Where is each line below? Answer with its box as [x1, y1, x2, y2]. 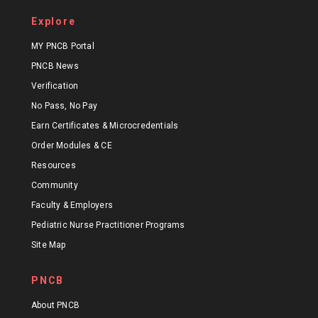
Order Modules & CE [31, 141, 112, 151]
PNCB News [31, 61, 79, 72]
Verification [31, 81, 79, 92]
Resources [31, 160, 76, 171]
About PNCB [31, 300, 80, 311]
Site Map [31, 240, 66, 251]
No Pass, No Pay [31, 101, 98, 111]
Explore [31, 16, 76, 28]
